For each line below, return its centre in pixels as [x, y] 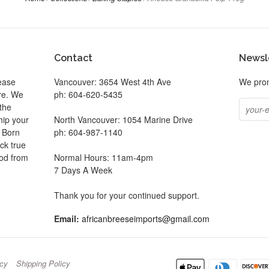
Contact [73, 58]
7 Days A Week [83, 170]
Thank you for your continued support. [126, 195]
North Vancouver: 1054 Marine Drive [123, 120]
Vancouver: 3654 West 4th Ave [112, 82]
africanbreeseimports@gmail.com [145, 219]
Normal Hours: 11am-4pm [103, 158]
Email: [66, 219]
